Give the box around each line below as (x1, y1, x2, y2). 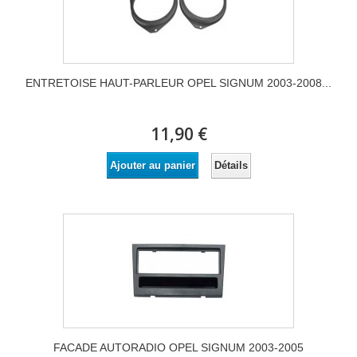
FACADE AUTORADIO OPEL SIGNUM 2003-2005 (53, 341, 304, 355)
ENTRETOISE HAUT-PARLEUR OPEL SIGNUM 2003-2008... (25, 76, 331, 90)
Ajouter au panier (109, 159, 195, 172)
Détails (214, 159, 248, 171)
